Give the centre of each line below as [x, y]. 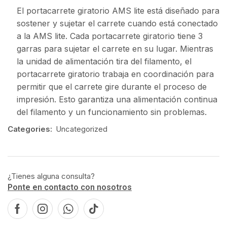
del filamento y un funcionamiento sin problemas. [112, 112]
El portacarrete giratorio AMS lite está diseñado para [118, 10]
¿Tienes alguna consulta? [51, 176]
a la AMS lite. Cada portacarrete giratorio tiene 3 [110, 36]
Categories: [30, 129]
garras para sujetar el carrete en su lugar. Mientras [115, 48]
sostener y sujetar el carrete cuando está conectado [117, 23]
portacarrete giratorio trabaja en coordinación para [115, 74]
